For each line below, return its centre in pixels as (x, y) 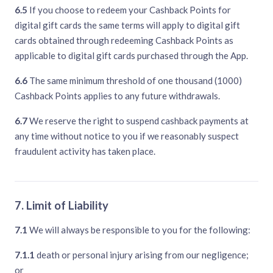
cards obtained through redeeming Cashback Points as (124, 41)
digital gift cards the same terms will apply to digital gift (127, 25)
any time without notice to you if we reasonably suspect (127, 136)
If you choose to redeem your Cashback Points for (129, 10)
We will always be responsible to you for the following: (139, 230)
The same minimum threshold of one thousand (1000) (135, 81)
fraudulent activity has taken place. (85, 151)
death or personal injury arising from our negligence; (142, 255)
